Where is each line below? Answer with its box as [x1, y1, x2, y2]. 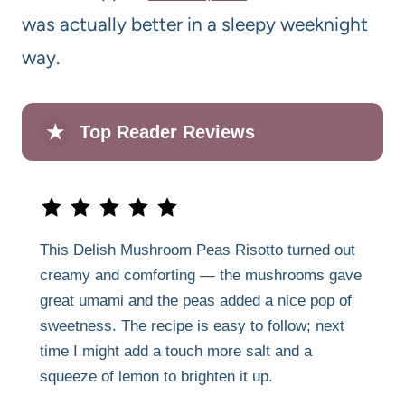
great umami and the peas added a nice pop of [40, 292, 352, 310]
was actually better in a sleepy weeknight [22, 13, 368, 36]
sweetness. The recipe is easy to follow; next [40, 317, 344, 335]
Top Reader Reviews [80, 122, 255, 143]
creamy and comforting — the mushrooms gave [40, 267, 362, 285]
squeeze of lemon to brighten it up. [40, 368, 273, 386]
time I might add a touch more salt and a [40, 343, 312, 361]
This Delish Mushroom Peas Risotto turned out [40, 241, 355, 259]
